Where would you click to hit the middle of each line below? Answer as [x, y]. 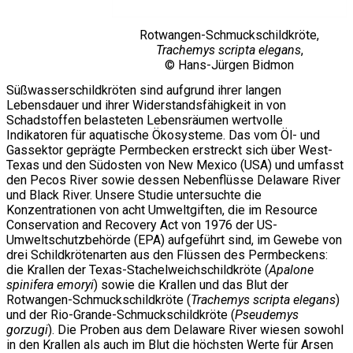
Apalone [291, 269]
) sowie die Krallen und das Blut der [191, 284]
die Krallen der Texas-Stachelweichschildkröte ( [137, 269]
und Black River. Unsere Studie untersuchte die [134, 195]
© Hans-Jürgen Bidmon [229, 65]
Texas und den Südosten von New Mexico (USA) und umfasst [175, 165]
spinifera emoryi [50, 284]
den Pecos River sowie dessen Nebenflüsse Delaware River [173, 180]
